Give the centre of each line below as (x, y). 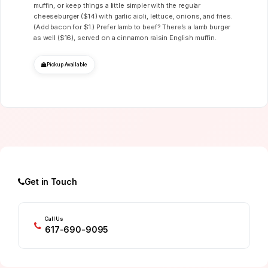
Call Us (54, 219)
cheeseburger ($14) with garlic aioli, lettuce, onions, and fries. (133, 16)
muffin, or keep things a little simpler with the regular (117, 5)
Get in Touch (51, 182)
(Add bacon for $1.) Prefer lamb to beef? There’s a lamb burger (132, 27)
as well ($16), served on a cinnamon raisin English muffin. (125, 38)
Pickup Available (67, 65)
